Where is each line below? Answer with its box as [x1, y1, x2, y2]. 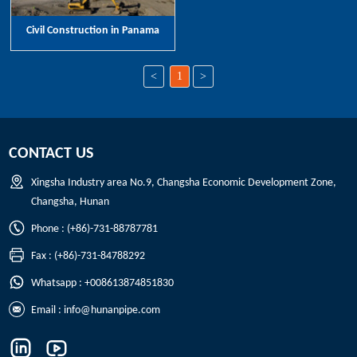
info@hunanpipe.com [64, 304, 161, 317]
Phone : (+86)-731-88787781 [31, 223, 159, 236]
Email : [31, 304, 65, 317]
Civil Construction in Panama [26, 25, 160, 37]
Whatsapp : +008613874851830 [31, 277, 175, 290]
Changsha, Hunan [31, 196, 110, 209]
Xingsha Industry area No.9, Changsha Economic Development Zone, [31, 177, 337, 190]
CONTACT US [9, 146, 94, 163]
